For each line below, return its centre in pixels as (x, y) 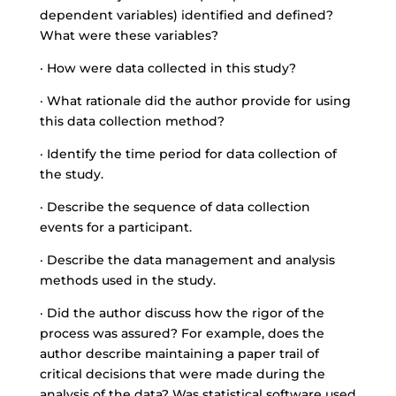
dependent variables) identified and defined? (186, 15)
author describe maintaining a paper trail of (179, 354)
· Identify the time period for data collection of (188, 154)
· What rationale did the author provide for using (195, 101)
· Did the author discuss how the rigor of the (182, 313)
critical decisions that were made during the (182, 374)
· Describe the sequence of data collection (175, 207)
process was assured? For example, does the (182, 333)
